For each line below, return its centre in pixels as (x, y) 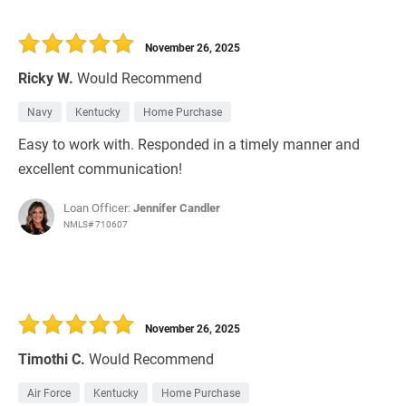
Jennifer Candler (177, 208)
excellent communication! (100, 169)
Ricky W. (46, 78)
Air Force (49, 393)
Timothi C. (52, 359)
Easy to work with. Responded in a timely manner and (189, 144)
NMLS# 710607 (96, 224)
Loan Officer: (98, 208)
